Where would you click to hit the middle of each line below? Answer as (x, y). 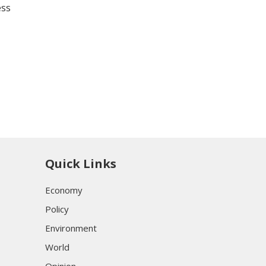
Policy (57, 209)
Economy (64, 190)
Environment (71, 228)
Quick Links (81, 163)
